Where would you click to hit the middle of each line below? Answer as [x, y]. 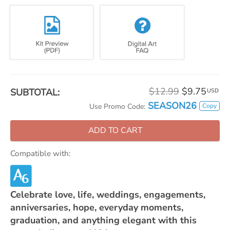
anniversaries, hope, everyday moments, [97, 207]
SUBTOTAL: [35, 92]
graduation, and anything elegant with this [103, 220]
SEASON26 [172, 106]
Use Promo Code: [117, 107]
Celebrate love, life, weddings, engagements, [108, 194]
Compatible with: [40, 154]
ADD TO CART [115, 130]
